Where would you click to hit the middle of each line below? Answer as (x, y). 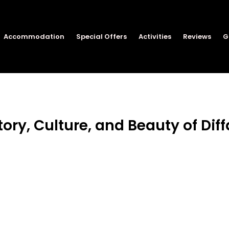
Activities (155, 37)
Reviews (197, 37)
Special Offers (101, 37)
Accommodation (34, 37)
